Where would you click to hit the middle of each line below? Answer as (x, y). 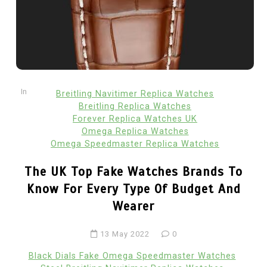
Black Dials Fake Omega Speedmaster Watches (132, 256)
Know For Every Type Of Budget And (133, 189)
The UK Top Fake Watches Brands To (133, 172)
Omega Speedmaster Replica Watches (135, 144)
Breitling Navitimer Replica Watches (135, 94)
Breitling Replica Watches (135, 107)
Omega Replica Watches (135, 132)
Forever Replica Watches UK (135, 119)
